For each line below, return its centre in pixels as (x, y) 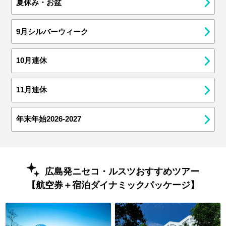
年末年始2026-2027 (49, 119)
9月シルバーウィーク (52, 32)
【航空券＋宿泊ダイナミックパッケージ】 (113, 185)
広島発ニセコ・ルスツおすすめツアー (122, 171)
